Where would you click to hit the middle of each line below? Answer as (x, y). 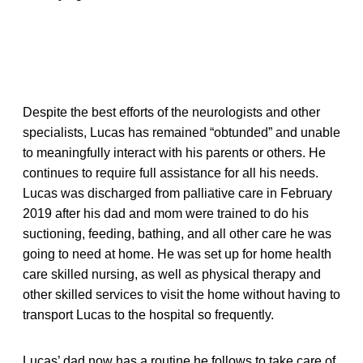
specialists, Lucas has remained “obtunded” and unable (181, 132)
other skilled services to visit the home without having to (181, 294)
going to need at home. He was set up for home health (177, 254)
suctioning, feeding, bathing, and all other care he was (177, 233)
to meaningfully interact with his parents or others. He (174, 152)
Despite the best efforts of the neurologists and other (171, 112)
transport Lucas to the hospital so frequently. (148, 314)
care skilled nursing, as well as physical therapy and (172, 274)
